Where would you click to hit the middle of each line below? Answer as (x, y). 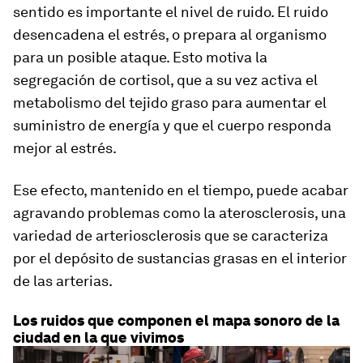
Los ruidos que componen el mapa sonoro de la (176, 320)
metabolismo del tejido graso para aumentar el (170, 102)
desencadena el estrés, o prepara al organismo (170, 34)
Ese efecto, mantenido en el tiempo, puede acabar (181, 190)
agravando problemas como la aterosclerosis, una (179, 212)
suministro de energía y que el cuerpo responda (172, 125)
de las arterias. (63, 280)
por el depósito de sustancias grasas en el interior (180, 258)
